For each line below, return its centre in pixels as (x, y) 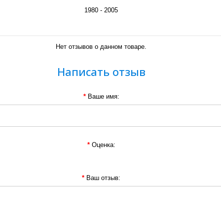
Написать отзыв (101, 72)
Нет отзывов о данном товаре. (101, 47)
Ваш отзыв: (103, 178)
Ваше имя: (103, 97)
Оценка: (103, 145)
